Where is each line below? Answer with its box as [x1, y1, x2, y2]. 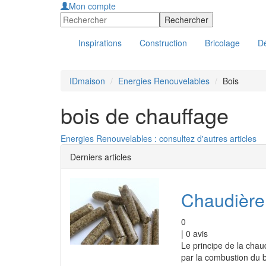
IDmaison [69, 75, 105, 87]
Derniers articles [70, 151, 131, 163]
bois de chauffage [61, 100, 229, 130]
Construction [140, 37, 187, 49]
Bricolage [205, 37, 240, 49]
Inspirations [78, 37, 122, 49]
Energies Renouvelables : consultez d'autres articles [61, 132, 256, 144]
